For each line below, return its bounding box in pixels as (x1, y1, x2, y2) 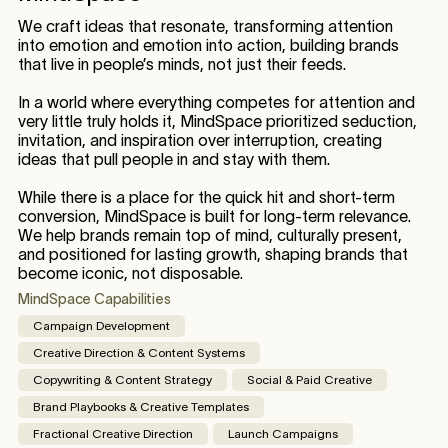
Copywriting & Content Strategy (32, 373, 212, 387)
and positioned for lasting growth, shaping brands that (17, 245, 408, 264)
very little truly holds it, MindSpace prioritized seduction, (17, 112, 417, 131)
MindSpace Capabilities (17, 291, 171, 308)
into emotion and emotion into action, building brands (17, 36, 399, 55)
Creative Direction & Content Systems (32, 346, 245, 360)
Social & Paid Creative (246, 373, 372, 387)
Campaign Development (32, 319, 170, 333)
